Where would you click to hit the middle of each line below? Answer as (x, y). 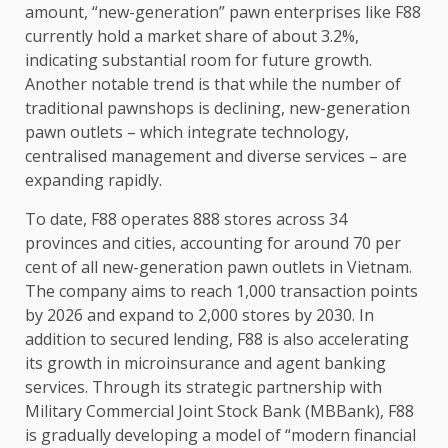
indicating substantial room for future (169, 60)
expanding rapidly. (93, 180)
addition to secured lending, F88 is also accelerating (217, 339)
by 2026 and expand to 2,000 (133, 315)
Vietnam (378, 267)
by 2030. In (332, 315)
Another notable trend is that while (158, 84)
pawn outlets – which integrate (143, 132)
